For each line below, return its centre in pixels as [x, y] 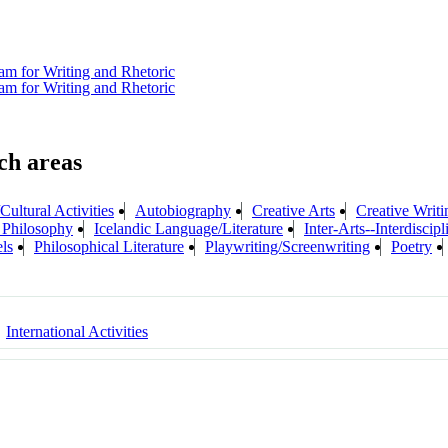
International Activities [77, 331]
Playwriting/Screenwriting [287, 246]
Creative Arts [293, 210]
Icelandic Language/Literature [188, 228]
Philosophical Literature [109, 246]
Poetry [411, 246]
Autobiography [183, 210]
